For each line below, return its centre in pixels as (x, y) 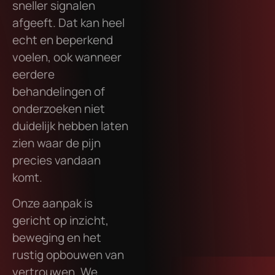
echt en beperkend (63, 40)
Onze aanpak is (52, 203)
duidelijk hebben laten (70, 126)
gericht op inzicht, (60, 221)
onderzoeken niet (59, 108)
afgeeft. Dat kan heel (68, 22)
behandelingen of (59, 91)
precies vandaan (56, 160)
